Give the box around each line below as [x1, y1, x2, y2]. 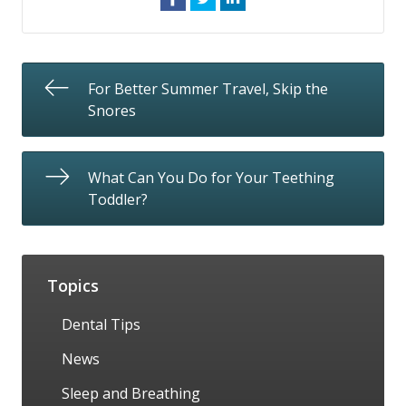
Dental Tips [62, 314, 140, 334]
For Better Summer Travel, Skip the [88, 79, 328, 99]
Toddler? [88, 189, 148, 209]
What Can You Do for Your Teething [88, 168, 334, 188]
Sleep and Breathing [62, 382, 200, 403]
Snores [88, 101, 136, 121]
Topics [47, 274, 99, 296]
